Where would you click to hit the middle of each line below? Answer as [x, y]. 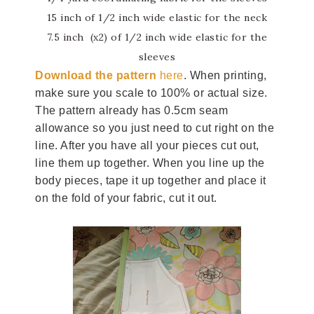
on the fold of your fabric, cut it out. [126, 198]
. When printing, [225, 75]
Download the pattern [96, 75]
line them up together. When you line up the [150, 163]
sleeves [157, 56]
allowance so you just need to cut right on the [155, 128]
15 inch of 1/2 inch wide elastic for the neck [157, 17]
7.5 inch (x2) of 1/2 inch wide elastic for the [157, 37]
